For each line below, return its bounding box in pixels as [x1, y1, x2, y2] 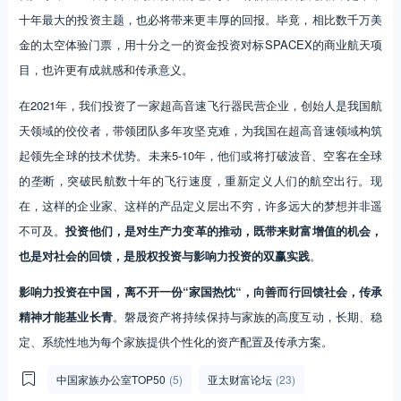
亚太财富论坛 [207, 371, 272, 387]
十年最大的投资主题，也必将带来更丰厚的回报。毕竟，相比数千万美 [18, 10, 383, 28]
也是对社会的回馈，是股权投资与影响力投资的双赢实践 [18, 246, 310, 264]
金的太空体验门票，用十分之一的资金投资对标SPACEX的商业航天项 [18, 35, 383, 53]
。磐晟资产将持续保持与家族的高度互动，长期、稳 [112, 307, 383, 325]
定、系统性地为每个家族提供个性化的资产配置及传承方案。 [18, 332, 333, 350]
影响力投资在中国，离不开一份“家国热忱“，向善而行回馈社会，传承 [18, 282, 383, 300]
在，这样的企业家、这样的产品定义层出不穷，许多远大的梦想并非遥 [18, 196, 383, 214]
